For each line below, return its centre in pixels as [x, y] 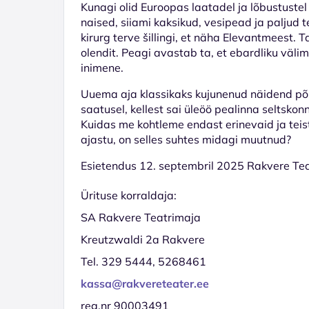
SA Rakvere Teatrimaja [141, 217]
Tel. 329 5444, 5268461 [143, 261]
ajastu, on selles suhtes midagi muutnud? [186, 139]
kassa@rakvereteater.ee [145, 283]
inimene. [102, 67]
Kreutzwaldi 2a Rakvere [143, 239]
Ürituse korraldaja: [129, 195]
